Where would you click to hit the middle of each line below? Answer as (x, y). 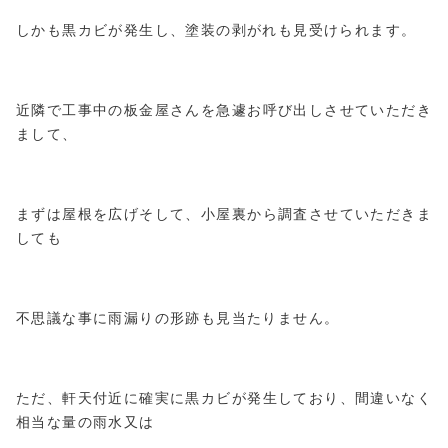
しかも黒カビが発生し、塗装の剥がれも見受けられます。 (216, 30)
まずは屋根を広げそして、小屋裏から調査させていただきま (224, 214)
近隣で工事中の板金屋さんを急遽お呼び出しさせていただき (224, 110)
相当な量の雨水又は (85, 422)
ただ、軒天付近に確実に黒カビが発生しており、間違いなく (224, 398)
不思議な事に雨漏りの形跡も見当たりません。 (178, 318)
